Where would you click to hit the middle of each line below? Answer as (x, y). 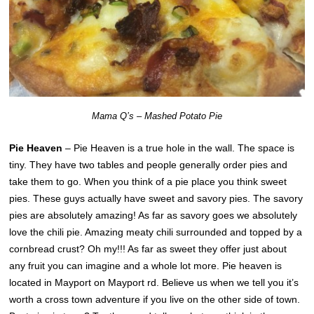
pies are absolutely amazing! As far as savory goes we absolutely (153, 216)
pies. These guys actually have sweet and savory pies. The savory (156, 199)
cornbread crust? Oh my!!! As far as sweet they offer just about (148, 249)
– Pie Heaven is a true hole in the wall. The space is (180, 148)
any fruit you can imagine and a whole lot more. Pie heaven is (146, 266)
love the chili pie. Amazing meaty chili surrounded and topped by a (156, 232)
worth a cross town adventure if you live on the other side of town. (155, 300)
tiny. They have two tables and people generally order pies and (149, 165)
